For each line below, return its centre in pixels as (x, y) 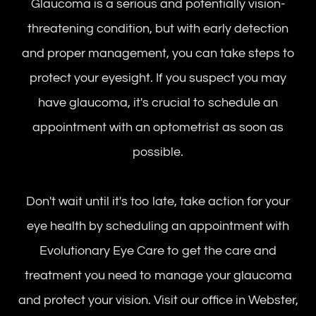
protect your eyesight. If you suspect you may (158, 78)
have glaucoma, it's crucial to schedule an (158, 103)
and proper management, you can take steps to (158, 54)
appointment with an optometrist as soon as (158, 128)
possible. (158, 152)
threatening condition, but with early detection (158, 29)
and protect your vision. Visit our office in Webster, (158, 300)
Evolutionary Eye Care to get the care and (158, 251)
